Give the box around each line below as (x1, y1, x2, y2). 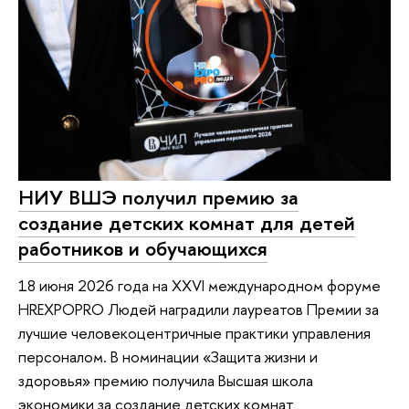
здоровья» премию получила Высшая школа (18, 369, 313, 391)
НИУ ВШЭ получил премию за (18, 184, 299, 211)
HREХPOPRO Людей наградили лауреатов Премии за (18, 298, 379, 320)
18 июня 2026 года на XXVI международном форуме (18, 274, 381, 296)
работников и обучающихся (18, 235, 267, 262)
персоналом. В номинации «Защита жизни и (18, 345, 318, 367)
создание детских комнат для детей (18, 209, 355, 236)
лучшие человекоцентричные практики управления (18, 321, 371, 343)
